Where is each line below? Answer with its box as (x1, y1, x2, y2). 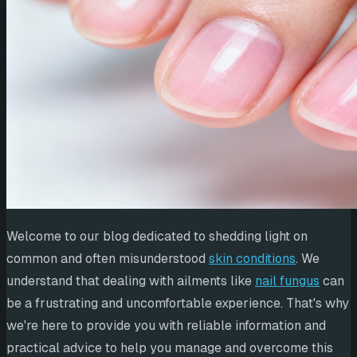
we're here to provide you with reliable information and (6, 317, 326, 335)
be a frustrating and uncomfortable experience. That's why (6, 295, 349, 312)
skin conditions (209, 250, 296, 268)
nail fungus (255, 273, 320, 290)
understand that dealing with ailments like (6, 273, 255, 290)
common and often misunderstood (6, 250, 209, 268)
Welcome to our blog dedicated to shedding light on (6, 228, 308, 245)
